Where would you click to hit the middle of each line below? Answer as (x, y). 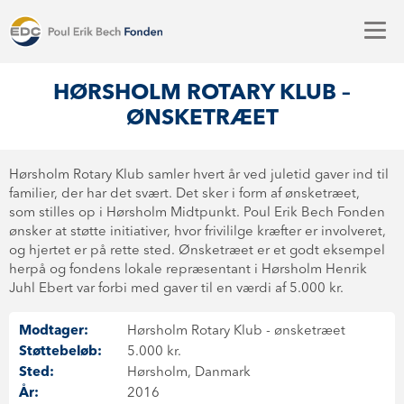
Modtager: (54, 331)
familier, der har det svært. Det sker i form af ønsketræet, (184, 194)
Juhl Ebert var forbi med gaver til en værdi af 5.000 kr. (176, 289)
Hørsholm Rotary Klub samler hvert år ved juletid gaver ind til (199, 175)
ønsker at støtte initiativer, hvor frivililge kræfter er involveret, (197, 232)
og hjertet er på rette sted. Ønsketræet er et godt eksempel (197, 251)
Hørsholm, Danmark (189, 373)
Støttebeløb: (60, 352)
